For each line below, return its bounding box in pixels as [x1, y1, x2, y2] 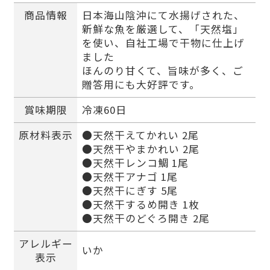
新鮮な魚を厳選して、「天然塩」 [81, 22, 243, 37]
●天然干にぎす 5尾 [81, 183, 178, 198]
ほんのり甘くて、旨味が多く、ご [81, 63, 243, 78]
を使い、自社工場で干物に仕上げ [81, 36, 245, 51]
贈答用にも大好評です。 [81, 77, 200, 92]
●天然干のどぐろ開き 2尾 [81, 211, 210, 226]
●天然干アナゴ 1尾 [81, 169, 178, 184]
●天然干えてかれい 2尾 [81, 128, 199, 143]
